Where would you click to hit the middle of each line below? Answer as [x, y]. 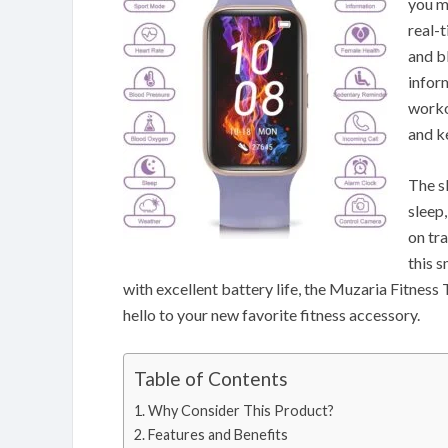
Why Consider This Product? [240, 410]
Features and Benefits [217, 434]
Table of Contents [211, 379]
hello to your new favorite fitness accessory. [271, 314]
